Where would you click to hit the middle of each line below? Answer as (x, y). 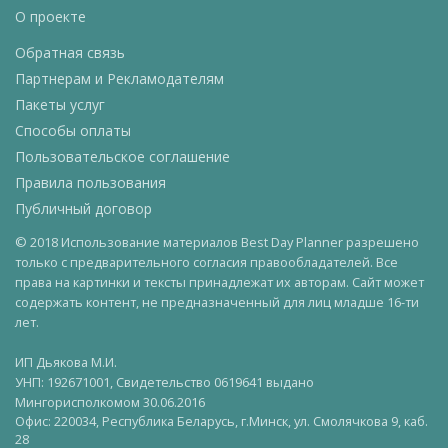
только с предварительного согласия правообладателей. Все (206, 262)
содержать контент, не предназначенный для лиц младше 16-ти (217, 302)
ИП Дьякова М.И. (66, 362)
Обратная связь (70, 52)
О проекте (50, 16)
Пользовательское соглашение (122, 156)
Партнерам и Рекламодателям (119, 78)
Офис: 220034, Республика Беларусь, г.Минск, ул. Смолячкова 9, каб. (221, 421)
